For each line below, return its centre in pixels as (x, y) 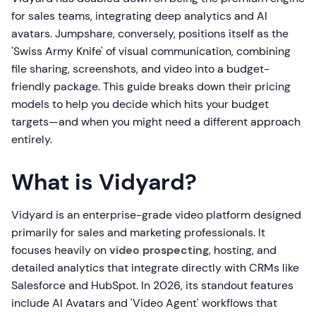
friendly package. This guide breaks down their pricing (151, 87)
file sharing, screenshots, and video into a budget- (140, 69)
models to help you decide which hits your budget (140, 104)
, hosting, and (243, 250)
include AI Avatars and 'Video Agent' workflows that (144, 303)
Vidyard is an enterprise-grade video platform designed (156, 215)
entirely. (32, 140)
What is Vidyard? (104, 182)
